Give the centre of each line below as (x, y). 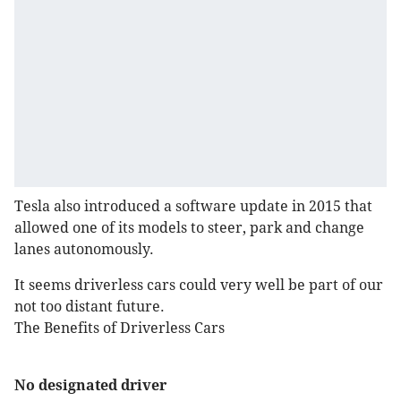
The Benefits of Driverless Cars (119, 328)
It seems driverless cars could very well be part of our (199, 286)
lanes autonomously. (84, 250)
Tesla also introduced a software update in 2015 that (193, 207)
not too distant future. (90, 307)
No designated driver (90, 386)
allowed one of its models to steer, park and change (189, 228)
